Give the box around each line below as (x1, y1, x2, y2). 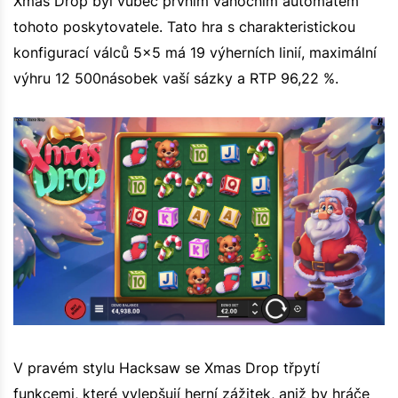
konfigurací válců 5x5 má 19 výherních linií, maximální (13, 43, 377, 61)
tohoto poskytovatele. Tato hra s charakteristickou (13, 17, 355, 36)
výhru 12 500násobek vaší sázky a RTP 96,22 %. (13, 68, 338, 87)
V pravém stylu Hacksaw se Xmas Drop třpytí (13, 358, 320, 377)
